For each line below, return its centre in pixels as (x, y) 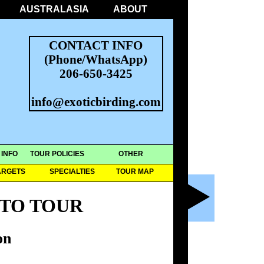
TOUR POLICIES (57, 154)
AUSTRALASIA (54, 9)
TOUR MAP (135, 171)
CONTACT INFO (96, 45)
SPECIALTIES (72, 171)
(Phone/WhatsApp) (96, 59)
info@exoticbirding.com (96, 101)
